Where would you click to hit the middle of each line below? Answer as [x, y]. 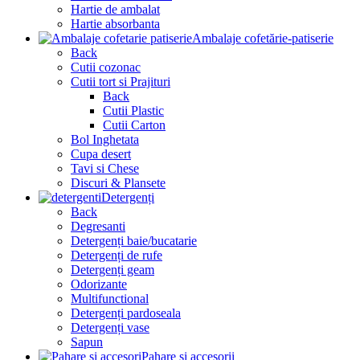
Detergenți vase [110, 328]
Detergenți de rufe [117, 256]
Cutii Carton [134, 125]
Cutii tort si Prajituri [121, 82]
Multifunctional [110, 299]
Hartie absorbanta [115, 24]
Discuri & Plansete [118, 183]
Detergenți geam [112, 270]
